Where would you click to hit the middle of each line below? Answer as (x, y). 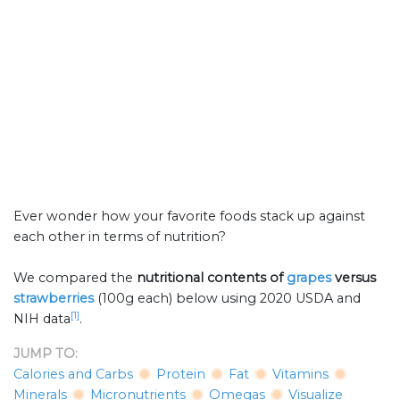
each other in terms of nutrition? (120, 237)
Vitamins (300, 375)
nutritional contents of (212, 278)
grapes (309, 278)
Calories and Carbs (73, 375)
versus (354, 278)
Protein (181, 375)
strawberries (54, 299)
